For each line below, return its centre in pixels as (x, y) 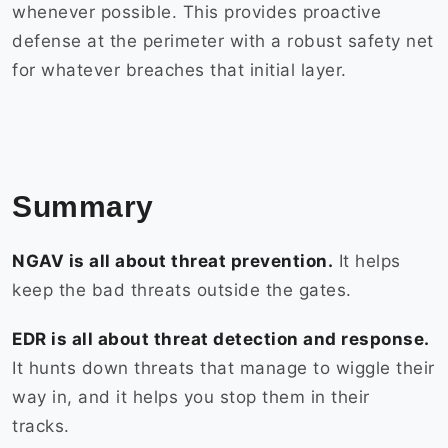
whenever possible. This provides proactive (196, 12)
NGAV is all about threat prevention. (172, 261)
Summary (87, 207)
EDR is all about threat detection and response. (221, 339)
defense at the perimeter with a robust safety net (223, 41)
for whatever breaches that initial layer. (182, 70)
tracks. (43, 426)
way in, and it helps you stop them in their (191, 397)
